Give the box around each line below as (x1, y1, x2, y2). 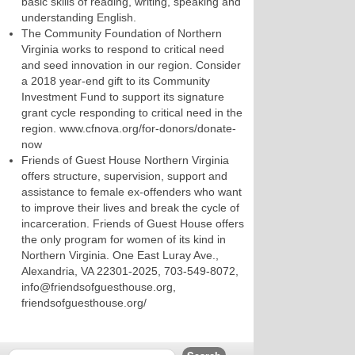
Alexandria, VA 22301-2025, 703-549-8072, (21, 265, 239, 277)
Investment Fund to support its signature (21, 90, 224, 103)
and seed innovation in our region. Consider (21, 59, 241, 71)
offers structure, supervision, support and (21, 170, 227, 182)
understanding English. (21, 11, 136, 24)
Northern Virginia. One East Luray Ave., (21, 249, 219, 261)
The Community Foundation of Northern (21, 27, 222, 40)
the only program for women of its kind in (21, 233, 226, 246)
